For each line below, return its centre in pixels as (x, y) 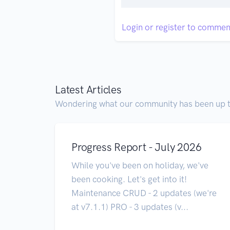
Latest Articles (88, 89)
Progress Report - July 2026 (137, 147)
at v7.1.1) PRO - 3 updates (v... (130, 207)
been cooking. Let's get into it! (129, 179)
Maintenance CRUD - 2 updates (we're (144, 193)
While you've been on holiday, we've (140, 165)
